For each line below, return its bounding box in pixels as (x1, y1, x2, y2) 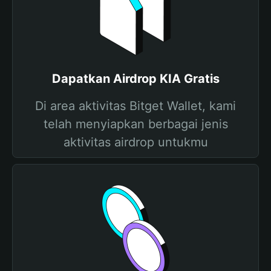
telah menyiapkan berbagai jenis (43, 117, 228, 131)
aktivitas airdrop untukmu (63, 135, 208, 149)
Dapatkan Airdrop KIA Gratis (51, 71, 220, 86)
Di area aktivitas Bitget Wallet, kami (35, 99, 236, 113)
